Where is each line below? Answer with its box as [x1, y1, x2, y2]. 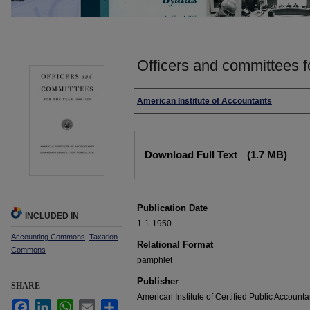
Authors [134, 95, 179, 110]
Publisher [137, 276, 179, 286]
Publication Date [137, 203, 208, 213]
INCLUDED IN [25, 211, 79, 221]
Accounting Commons [11, 232, 85, 241]
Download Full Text [145, 149, 240, 161]
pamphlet [137, 255, 172, 265]
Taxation [89, 232, 118, 241]
